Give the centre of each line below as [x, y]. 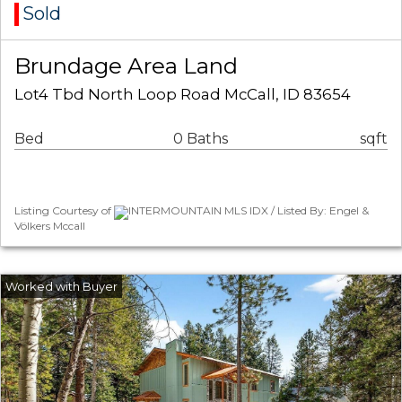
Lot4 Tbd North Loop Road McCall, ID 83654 [183, 95]
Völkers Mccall [50, 225]
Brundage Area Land [126, 66]
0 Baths [201, 139]
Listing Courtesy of [64, 211]
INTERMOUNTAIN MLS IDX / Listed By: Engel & [249, 211]
